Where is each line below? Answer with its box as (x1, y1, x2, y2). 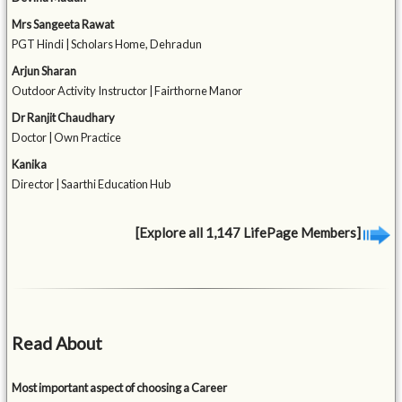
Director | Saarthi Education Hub (12, 177, 171, 192)
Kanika (12, 157, 48, 172)
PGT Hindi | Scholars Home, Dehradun (12, 37, 203, 52)
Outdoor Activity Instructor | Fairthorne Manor (12, 83, 243, 99)
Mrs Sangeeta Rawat (12, 17, 115, 32)
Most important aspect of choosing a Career (12, 380, 228, 395)
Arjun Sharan (12, 64, 77, 79)
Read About (12, 332, 103, 354)
